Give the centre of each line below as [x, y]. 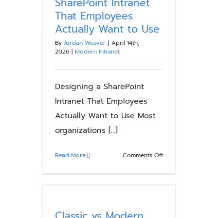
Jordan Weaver [85, 43]
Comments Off [143, 155]
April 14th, [125, 43]
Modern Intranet [97, 52]
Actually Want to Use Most [105, 116]
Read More [70, 155]
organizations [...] [86, 130]
